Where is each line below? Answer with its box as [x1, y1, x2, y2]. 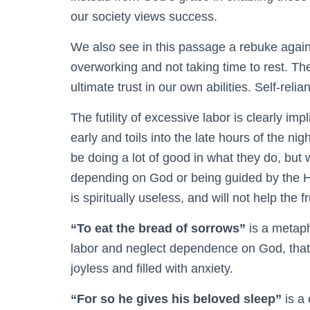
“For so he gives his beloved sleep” [71, 291, 282, 306]
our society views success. [71, 9, 217, 24]
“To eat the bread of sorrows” [71, 221, 246, 235]
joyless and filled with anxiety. [71, 261, 233, 275]
